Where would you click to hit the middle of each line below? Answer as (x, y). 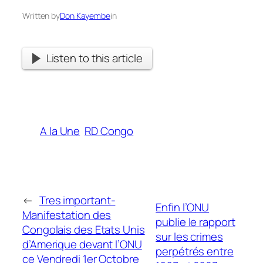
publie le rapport (195, 222)
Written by (41, 16)
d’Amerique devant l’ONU (82, 244)
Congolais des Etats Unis (84, 229)
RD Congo (109, 131)
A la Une (60, 131)
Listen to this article (94, 58)
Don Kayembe (85, 16)
